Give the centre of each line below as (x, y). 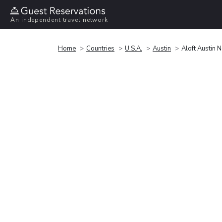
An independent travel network (59, 20)
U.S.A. (134, 48)
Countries (100, 48)
